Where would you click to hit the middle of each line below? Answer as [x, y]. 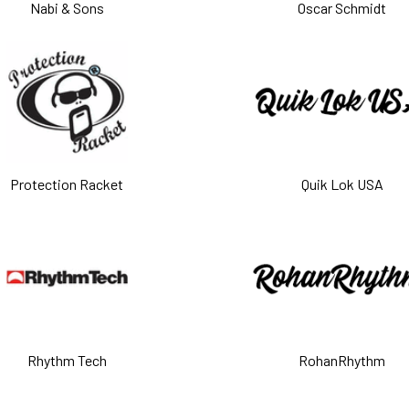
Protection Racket [67, 184]
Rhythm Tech [67, 360]
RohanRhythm [342, 360]
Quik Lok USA [342, 184]
